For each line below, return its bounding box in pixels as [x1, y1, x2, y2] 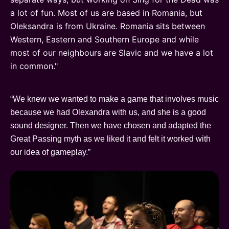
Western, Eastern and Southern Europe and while [10, 34, 199, 44]
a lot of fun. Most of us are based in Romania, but [10, 7, 202, 18]
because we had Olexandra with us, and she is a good [10, 107, 206, 117]
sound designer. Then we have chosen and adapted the [10, 121, 211, 130]
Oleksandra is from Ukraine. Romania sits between [10, 20, 205, 31]
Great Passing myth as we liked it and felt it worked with [10, 134, 211, 143]
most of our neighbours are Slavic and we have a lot [10, 47, 213, 58]
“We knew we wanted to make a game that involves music [10, 94, 219, 103]
